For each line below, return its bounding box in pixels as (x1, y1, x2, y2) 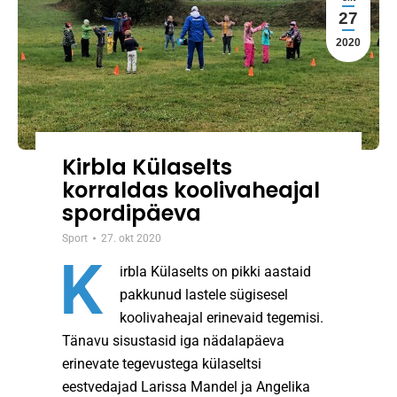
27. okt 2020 (101, 231, 162, 245)
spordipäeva (62, 198, 202, 228)
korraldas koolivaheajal (62, 175, 321, 205)
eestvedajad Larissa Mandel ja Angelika (62, 378, 311, 395)
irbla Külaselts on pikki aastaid (120, 262, 312, 280)
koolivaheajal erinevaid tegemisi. (120, 308, 324, 326)
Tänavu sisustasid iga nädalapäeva (62, 331, 285, 349)
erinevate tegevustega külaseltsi (62, 354, 262, 372)
